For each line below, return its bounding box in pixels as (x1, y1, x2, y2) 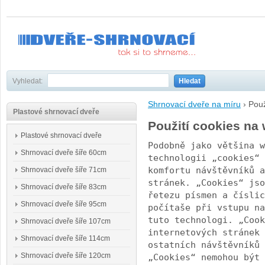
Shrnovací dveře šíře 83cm (21, 183, 106, 191)
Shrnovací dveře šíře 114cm (21, 234, 110, 243)
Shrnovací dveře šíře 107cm (21, 217, 111, 225)
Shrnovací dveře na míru (148, 100, 241, 109)
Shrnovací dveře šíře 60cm (21, 148, 106, 157)
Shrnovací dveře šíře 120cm (21, 251, 111, 260)
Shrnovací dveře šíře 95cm (21, 200, 106, 208)
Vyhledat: (12, 77, 43, 85)
